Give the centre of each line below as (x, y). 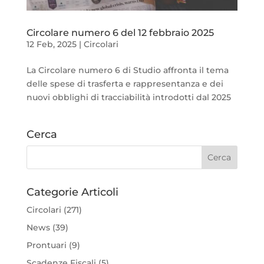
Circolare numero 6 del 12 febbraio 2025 (120, 33)
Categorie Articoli (72, 192)
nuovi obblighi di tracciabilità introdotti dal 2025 (128, 98)
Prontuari (46, 245)
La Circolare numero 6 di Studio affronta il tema (127, 70)
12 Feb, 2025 (51, 44)
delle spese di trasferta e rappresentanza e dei (125, 84)
